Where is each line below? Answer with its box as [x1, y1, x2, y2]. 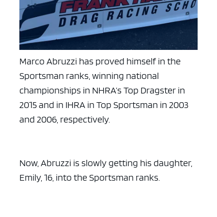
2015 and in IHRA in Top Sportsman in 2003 [19, 98, 188, 110]
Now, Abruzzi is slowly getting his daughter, [19, 156, 192, 169]
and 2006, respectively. [19, 113, 110, 125]
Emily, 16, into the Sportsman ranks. [19, 171, 160, 183]
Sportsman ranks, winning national [19, 69, 159, 81]
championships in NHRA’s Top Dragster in [19, 84, 185, 96]
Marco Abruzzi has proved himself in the [19, 55, 181, 67]
